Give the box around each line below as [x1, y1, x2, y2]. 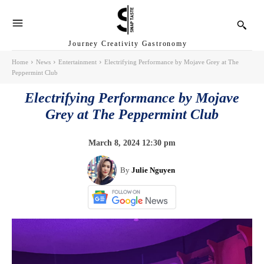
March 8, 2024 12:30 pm [88, 138, 176, 147]
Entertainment [58, 58, 97, 65]
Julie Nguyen [131, 165, 175, 174]
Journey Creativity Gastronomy [68, 39, 187, 48]
